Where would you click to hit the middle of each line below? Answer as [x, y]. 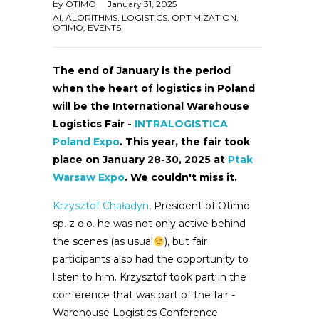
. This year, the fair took [185, 142]
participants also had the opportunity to [151, 260]
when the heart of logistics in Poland [154, 89]
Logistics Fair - [94, 124]
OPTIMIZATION [204, 18]
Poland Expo [86, 142]
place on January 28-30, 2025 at [140, 160]
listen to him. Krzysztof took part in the [150, 277]
